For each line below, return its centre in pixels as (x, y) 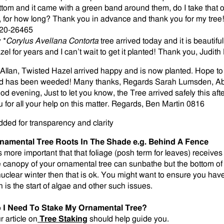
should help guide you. (128, 219)
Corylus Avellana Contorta (52, 41)
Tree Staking (63, 219)
